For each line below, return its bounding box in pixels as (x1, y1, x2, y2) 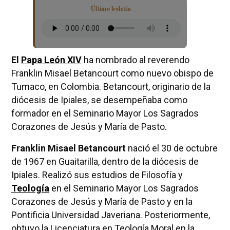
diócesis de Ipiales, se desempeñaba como (11, 94, 187, 105)
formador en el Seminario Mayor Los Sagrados (11, 107, 199, 119)
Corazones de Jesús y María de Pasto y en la (11, 196, 193, 207)
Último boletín (90, 4, 131, 13)
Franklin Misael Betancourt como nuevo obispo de (11, 67, 214, 79)
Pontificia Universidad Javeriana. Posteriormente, (11, 209, 210, 220)
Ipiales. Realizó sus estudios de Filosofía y (11, 169, 183, 180)
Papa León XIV (21, 54, 82, 65)
